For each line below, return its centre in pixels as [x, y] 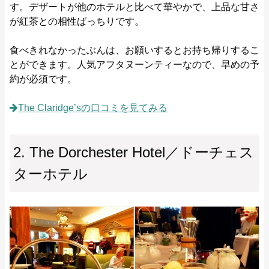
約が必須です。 [43, 79]
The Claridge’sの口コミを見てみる [93, 107]
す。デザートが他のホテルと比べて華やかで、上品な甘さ [134, 7]
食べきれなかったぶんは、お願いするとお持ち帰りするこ [134, 50]
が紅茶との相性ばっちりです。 [77, 21]
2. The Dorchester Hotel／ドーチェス [134, 152]
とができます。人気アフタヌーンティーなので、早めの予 [134, 64]
